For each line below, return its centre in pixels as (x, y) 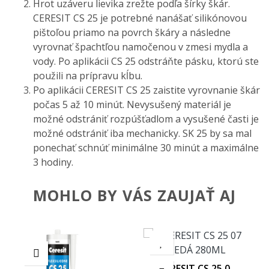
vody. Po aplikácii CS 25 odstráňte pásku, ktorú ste (146, 61)
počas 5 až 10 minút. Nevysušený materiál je (132, 104)
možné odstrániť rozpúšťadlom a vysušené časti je (146, 119)
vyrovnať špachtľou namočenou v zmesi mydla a (141, 47)
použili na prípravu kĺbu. (88, 75)
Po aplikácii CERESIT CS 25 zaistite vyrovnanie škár (147, 90)
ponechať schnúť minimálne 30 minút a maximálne (146, 147)
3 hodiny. (54, 162)
